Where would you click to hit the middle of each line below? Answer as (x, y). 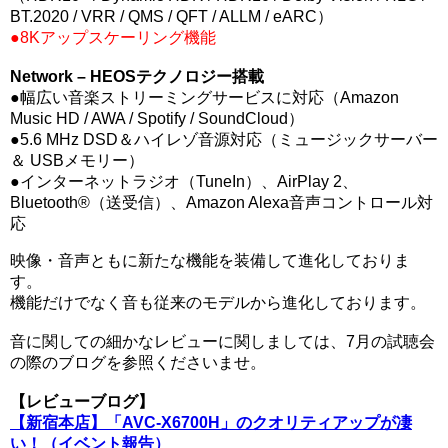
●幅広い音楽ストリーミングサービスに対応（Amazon (204, 97)
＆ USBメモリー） (77, 160)
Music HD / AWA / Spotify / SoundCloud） (157, 118)
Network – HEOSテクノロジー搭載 (137, 76)
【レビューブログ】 (82, 401)
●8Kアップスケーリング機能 (113, 37)
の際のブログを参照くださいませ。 (138, 362)
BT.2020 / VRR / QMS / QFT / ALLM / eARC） (171, 16)
